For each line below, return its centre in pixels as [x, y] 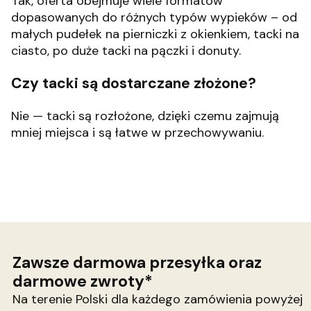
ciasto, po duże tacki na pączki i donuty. [126, 51]
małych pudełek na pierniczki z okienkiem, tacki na [155, 34]
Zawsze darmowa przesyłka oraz [137, 263]
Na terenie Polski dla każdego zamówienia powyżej [158, 300]
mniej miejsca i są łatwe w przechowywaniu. [137, 133]
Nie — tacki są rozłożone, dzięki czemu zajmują [145, 116]
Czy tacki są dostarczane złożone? [134, 84]
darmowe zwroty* [83, 281]
